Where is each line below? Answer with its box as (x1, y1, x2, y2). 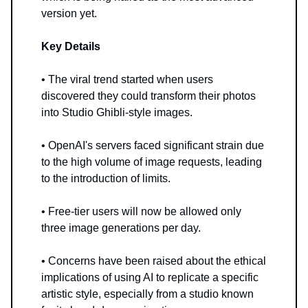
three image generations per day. (41, 222, 201, 234)
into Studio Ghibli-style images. (41, 107, 192, 119)
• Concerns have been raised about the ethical (41, 255, 266, 267)
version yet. (41, 8, 97, 20)
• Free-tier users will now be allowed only (41, 206, 241, 218)
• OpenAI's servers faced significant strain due (41, 140, 264, 152)
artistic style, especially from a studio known (41, 288, 254, 300)
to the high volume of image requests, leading (41, 156, 262, 168)
